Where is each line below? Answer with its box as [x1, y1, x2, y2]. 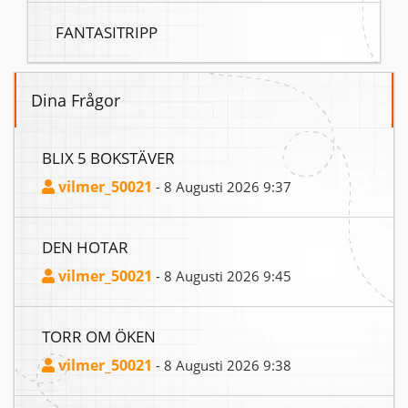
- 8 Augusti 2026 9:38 [152, 356, 291, 375]
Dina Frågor [31, 89, 120, 112]
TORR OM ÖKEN [42, 325, 156, 348]
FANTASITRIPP [56, 21, 158, 44]
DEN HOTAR [42, 236, 128, 259]
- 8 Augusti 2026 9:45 [152, 267, 291, 286]
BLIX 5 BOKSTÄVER [42, 147, 175, 169]
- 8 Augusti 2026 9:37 [152, 178, 291, 197]
